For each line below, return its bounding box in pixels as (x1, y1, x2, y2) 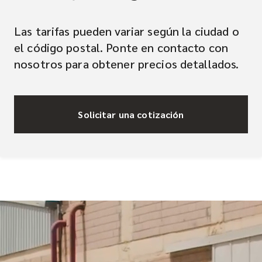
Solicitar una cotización (78, 108, 184, 120)
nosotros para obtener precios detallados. (14, 56, 239, 71)
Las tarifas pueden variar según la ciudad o (14, 23, 239, 39)
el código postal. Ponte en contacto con (14, 40, 229, 55)
